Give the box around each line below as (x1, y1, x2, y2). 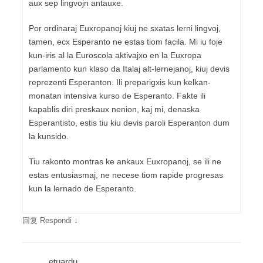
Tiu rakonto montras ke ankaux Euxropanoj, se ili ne (29, 156, 221, 166)
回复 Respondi (22, 215, 72, 225)
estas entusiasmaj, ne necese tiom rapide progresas (29, 170, 223, 180)
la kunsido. (29, 131, 69, 141)
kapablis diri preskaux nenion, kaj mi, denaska (29, 104, 200, 114)
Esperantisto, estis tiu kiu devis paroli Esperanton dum (29, 117, 230, 127)
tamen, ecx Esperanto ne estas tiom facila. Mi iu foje (29, 36, 222, 46)
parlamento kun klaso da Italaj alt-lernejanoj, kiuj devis (29, 63, 230, 73)
